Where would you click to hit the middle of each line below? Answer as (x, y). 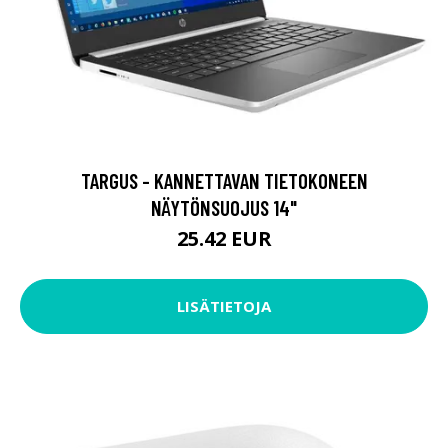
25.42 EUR (224, 238)
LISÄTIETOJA (224, 306)
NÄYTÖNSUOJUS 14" (224, 207)
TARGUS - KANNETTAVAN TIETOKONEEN (224, 180)
